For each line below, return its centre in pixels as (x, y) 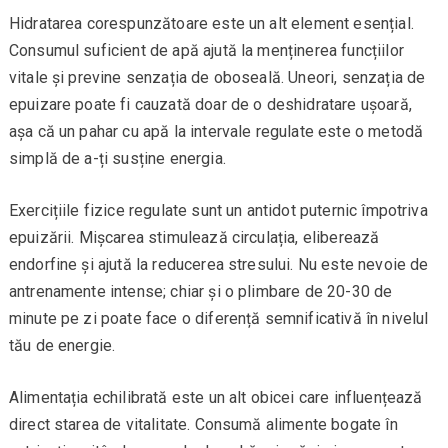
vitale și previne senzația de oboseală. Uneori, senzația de (217, 78)
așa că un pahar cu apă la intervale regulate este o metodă (216, 132)
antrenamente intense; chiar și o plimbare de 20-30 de (200, 292)
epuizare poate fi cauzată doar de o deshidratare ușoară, (210, 105)
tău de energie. (62, 346)
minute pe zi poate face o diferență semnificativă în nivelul (218, 319)
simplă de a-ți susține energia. (117, 159)
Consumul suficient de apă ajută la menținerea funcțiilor (206, 51)
